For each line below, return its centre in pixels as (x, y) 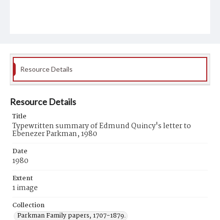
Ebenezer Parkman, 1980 (55, 134)
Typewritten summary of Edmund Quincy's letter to (102, 126)
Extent (23, 179)
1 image (25, 188)
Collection (28, 206)
